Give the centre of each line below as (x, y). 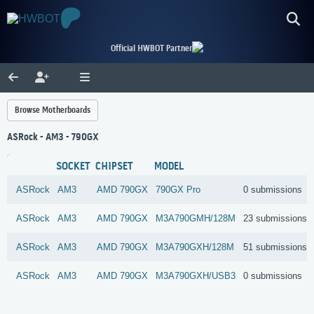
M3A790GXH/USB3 (196, 276)
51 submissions (275, 247)
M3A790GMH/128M (196, 219)
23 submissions (275, 219)
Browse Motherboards (53, 110)
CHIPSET (115, 167)
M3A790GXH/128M (195, 247)
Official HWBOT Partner (151, 49)
